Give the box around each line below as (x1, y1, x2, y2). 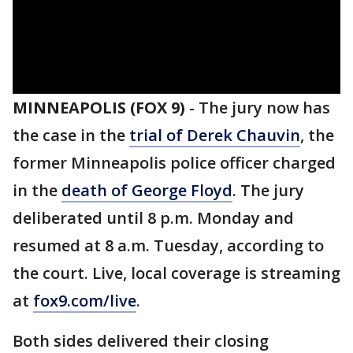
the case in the (13, 124, 129, 146)
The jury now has (199, 97, 330, 118)
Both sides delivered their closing (13, 330, 269, 351)
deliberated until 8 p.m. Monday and (13, 207, 294, 229)
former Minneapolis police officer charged (13, 152, 336, 173)
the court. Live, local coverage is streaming (13, 262, 340, 284)
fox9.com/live (33, 290, 136, 311)
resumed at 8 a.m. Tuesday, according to (13, 235, 324, 256)
